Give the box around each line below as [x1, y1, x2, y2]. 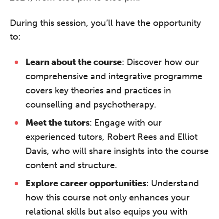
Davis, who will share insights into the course [25, 145, 209, 156]
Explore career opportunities [25, 177, 146, 189]
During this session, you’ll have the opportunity [10, 17, 201, 28]
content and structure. [25, 159, 117, 171]
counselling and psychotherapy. [25, 99, 156, 110]
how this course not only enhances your [25, 192, 190, 203]
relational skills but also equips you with [25, 206, 188, 217]
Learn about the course [25, 56, 122, 67]
